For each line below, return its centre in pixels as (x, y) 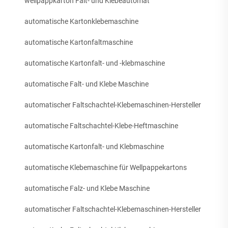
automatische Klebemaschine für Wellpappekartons (106, 167)
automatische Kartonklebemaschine (81, 21)
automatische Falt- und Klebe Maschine (87, 84)
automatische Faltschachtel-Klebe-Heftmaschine (101, 125)
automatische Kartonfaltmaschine (79, 42)
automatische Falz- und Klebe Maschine (87, 188)
